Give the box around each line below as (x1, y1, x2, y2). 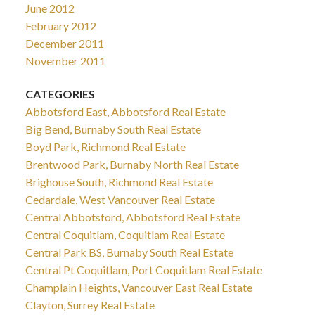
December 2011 (25, 36, 104, 50)
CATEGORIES (25, 87, 95, 101)
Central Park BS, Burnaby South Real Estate (25, 245, 233, 259)
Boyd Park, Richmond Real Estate (25, 140, 186, 154)
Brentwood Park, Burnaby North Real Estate (25, 157, 239, 172)
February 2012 (25, 18, 96, 32)
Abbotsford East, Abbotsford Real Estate (25, 105, 226, 119)
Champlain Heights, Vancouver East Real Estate (25, 281, 252, 295)
